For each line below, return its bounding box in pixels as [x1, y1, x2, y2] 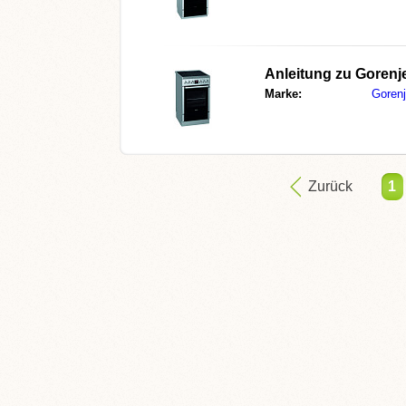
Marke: [265, 87, 302, 101]
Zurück [307, 179, 353, 194]
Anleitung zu [265, 66, 355, 82]
